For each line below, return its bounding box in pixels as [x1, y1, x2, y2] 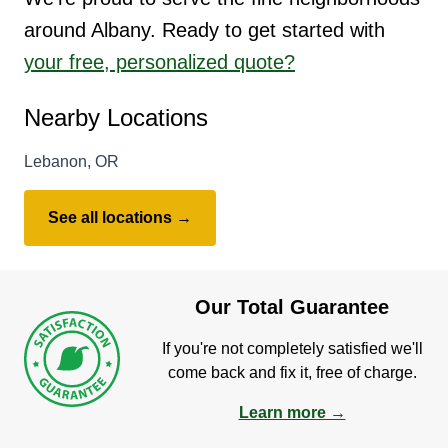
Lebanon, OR [24, 152, 119, 170]
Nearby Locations [24, 103, 208, 131]
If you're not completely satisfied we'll [161, 339, 423, 357]
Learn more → [238, 403, 346, 421]
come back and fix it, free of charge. [167, 363, 417, 381]
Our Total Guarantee [195, 295, 389, 318]
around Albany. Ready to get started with [24, 18, 385, 41]
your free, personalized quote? [24, 50, 295, 73]
